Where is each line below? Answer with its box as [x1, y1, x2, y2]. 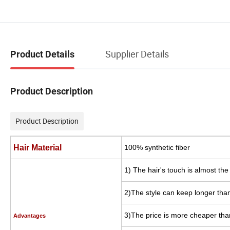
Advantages [13, 213, 46, 219]
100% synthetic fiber [124, 143, 190, 152]
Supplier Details [105, 47, 169, 60]
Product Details [10, 48, 74, 60]
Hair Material [13, 143, 66, 152]
